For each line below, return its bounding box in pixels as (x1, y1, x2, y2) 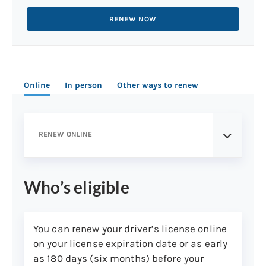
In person (65, 80, 103, 91)
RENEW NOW (109, 15, 157, 24)
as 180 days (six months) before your (33, 252, 204, 264)
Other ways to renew (117, 80, 199, 91)
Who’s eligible (24, 176, 129, 197)
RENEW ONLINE (39, 129, 93, 138)
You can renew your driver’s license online (33, 222, 227, 235)
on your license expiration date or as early (33, 237, 228, 249)
